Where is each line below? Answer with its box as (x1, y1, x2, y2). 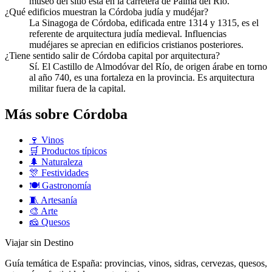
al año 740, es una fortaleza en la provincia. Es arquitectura (29, 72, 254, 83)
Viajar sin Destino (5, 237, 73, 248)
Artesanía (39, 195, 77, 206)
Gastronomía (39, 180, 91, 191)
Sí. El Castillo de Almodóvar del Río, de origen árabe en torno (29, 61, 267, 72)
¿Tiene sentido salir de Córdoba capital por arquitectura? (5, 50, 220, 61)
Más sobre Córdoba (5, 106, 127, 123)
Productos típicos (39, 146, 107, 157)
